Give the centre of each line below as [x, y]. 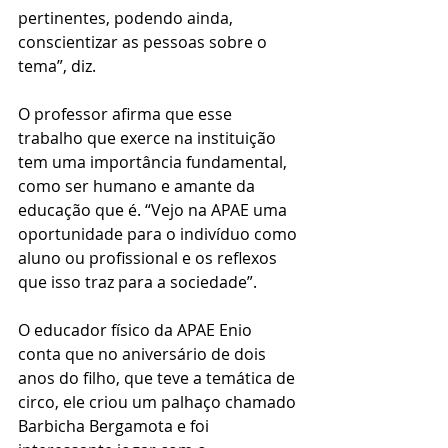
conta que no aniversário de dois [144, 354]
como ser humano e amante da [138, 186]
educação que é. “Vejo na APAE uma [154, 210]
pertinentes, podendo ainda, [127, 18]
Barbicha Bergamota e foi [115, 426]
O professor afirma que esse [127, 114]
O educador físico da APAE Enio [137, 330]
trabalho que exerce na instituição [149, 138]
